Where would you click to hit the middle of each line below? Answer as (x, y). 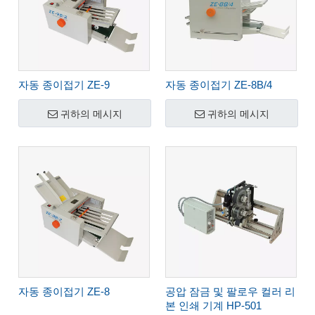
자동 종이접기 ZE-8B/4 (219, 85)
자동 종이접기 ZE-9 (64, 85)
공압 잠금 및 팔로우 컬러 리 (230, 291)
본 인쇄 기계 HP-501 (213, 306)
